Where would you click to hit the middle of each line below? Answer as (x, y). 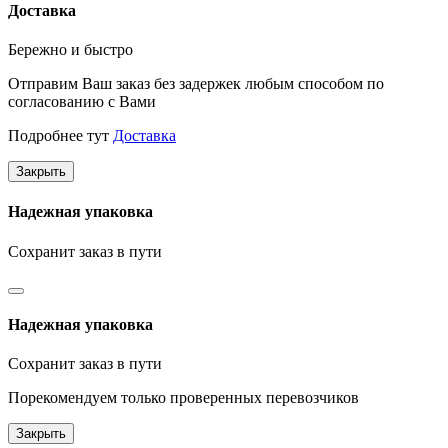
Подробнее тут (60, 136)
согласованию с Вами (82, 102)
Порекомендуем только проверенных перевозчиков (183, 398)
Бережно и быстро (70, 50)
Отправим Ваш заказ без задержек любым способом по (196, 84)
